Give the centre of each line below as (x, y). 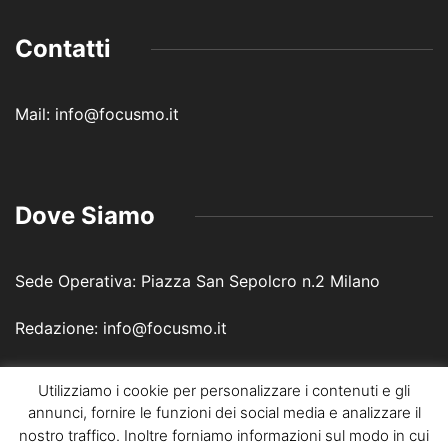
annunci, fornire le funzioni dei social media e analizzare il (224, 413)
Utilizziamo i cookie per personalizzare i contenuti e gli (224, 390)
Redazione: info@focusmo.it (121, 328)
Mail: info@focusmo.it (97, 114)
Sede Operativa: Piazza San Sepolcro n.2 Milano (197, 281)
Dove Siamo (85, 216)
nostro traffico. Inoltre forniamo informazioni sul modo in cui (224, 436)
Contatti (63, 49)
